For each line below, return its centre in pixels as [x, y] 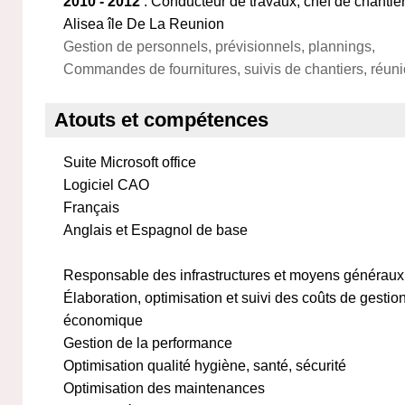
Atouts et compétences [161, 120]
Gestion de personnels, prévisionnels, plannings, [219, 47]
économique [103, 320]
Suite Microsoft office [130, 162]
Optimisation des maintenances [164, 388]
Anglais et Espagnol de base [155, 230]
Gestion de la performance [148, 343]
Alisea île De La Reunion [144, 24]
